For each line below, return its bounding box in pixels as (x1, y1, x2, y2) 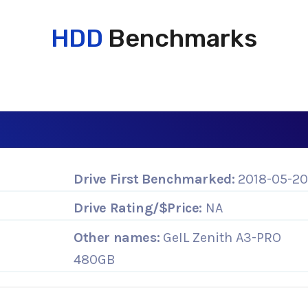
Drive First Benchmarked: (74, 170, 235, 187)
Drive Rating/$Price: (74, 200, 202, 217)
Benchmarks (102, 23, 258, 53)
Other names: (74, 229, 160, 245)
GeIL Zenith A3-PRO (159, 229, 282, 245)
